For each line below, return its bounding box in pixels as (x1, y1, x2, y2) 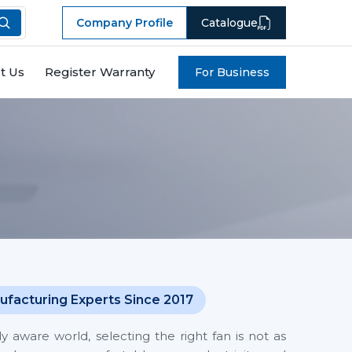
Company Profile (76, 16, 173, 30)
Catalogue (201, 16, 258, 30)
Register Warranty (45, 64, 155, 79)
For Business (217, 65, 269, 79)
